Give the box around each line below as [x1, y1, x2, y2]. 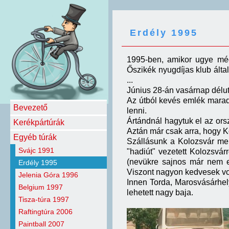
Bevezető [13, 103, 48, 112]
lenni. [127, 106, 147, 115]
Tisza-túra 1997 [18, 195, 69, 203]
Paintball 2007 [18, 220, 64, 228]
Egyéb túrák [13, 133, 57, 142]
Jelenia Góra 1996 [18, 171, 78, 179]
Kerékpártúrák [13, 118, 64, 127]
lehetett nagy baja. [127, 188, 193, 197]
